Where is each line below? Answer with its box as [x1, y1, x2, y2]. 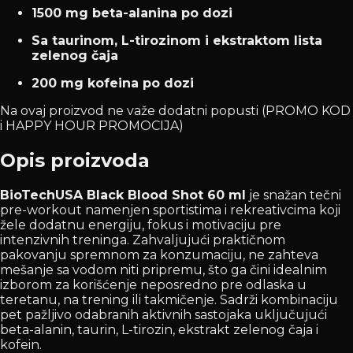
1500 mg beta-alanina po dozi [32, 5, 232, 20]
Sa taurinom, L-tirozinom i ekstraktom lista [32, 32, 322, 48]
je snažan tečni [246, 187, 341, 203]
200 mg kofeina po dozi [32, 75, 194, 91]
